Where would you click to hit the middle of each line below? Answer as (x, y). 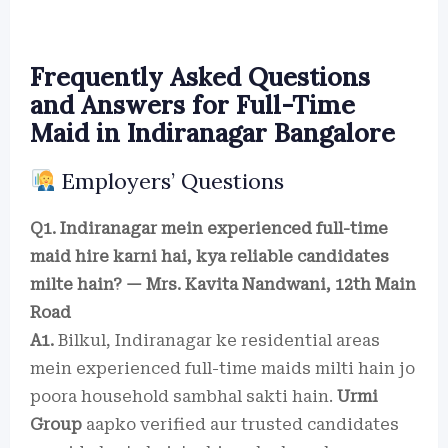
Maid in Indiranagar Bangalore (212, 133)
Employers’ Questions (170, 181)
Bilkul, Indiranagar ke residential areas (217, 340)
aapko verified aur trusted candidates (240, 424)
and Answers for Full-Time (192, 105)
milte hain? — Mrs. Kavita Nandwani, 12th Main (223, 284)
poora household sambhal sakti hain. (183, 396)
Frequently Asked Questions (200, 77)
